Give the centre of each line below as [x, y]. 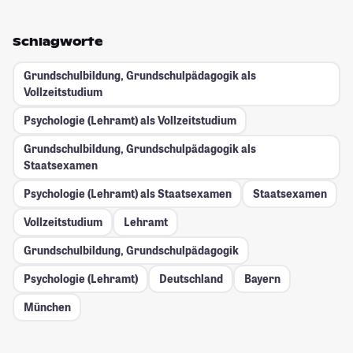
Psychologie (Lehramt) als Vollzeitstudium [130, 121]
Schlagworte [58, 41]
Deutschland [191, 279]
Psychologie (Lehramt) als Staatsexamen [127, 194]
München [47, 307]
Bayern [262, 279]
